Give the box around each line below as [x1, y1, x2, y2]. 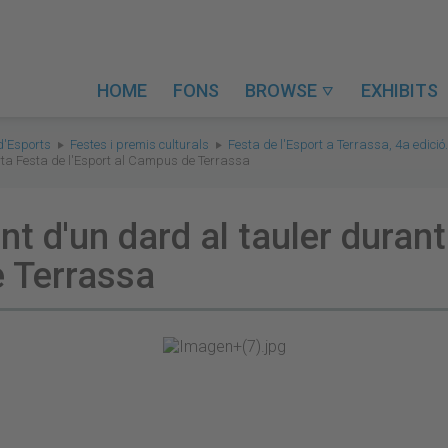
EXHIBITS [361, 80, 438, 101]
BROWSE [245, 80, 321, 101]
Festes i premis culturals [70, 137, 209, 152]
